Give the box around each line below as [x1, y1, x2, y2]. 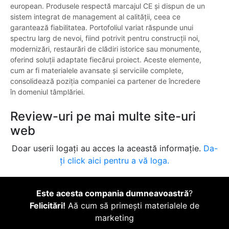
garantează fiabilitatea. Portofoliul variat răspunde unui [10, 23, 193, 32]
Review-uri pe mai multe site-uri [10, 109, 196, 124]
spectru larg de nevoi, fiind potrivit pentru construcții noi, [10, 34, 200, 43]
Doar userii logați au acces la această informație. [11, 143, 203, 154]
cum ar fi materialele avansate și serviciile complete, [10, 66, 184, 75]
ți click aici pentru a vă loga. [60, 155, 169, 166]
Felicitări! [30, 200, 65, 211]
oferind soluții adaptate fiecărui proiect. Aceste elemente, [10, 55, 201, 64]
